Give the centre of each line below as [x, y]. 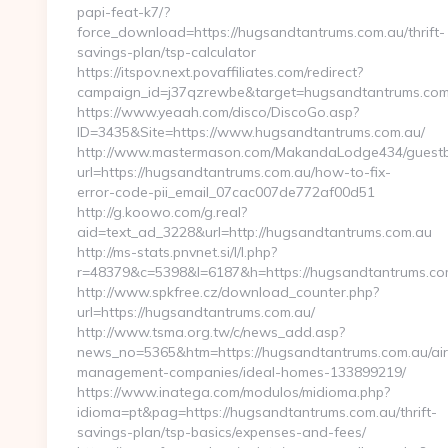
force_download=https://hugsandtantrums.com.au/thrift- [261, 32]
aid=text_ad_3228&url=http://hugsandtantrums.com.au [254, 232]
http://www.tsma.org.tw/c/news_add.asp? [211, 332]
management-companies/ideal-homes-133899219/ [241, 372]
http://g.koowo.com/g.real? [162, 212]
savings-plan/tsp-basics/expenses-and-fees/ [221, 432]
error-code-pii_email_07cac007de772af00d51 [226, 192]
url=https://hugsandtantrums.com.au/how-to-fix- [234, 172]
